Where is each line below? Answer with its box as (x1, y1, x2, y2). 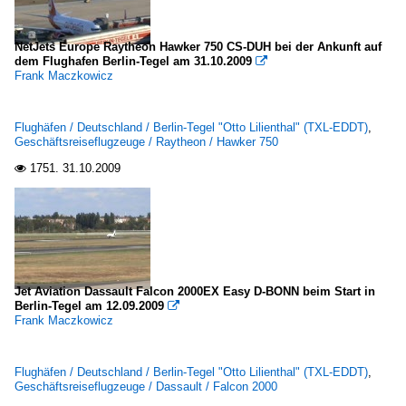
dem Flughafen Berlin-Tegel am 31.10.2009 (14, 54, 252, 68)
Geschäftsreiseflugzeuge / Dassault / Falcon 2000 (14, 380, 277, 393)
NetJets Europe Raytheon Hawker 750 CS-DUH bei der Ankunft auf (14, 40, 382, 53)
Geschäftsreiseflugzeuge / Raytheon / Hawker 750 (14, 135, 278, 149)
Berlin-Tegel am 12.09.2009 (14, 299, 164, 313)
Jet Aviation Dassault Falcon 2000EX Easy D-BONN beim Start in (14, 285, 375, 298)
